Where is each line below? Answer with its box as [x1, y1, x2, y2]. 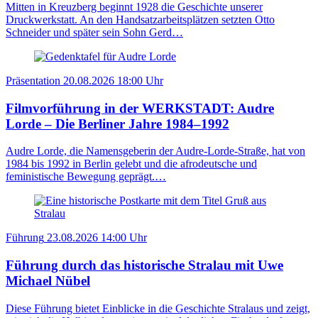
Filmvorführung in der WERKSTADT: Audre [6, 100, 274, 116]
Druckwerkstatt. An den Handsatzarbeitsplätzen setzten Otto [6, 13, 275, 26]
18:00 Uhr [117, 74, 163, 87]
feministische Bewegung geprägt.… [6, 170, 166, 183]
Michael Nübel [6, 273, 90, 289]
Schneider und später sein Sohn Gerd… [6, 26, 183, 38]
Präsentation [6, 74, 60, 87]
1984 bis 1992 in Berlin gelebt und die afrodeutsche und [6, 158, 257, 170]
